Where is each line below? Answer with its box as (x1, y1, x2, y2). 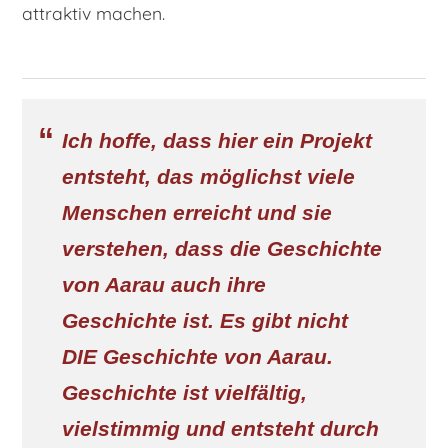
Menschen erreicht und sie (62, 201, 332, 225)
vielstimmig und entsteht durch (62, 417, 379, 441)
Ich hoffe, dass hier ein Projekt (62, 129, 372, 153)
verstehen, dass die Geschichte (62, 237, 382, 261)
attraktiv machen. (22, 2, 165, 25)
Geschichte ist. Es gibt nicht (62, 309, 348, 333)
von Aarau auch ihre (62, 273, 266, 297)
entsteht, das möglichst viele (62, 165, 355, 189)
